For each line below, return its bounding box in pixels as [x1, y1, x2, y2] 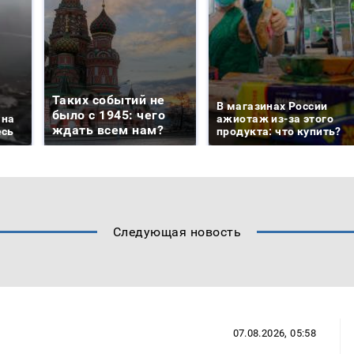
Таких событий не [52, 92, 165, 108]
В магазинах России [217, 100, 328, 113]
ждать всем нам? [52, 122, 164, 138]
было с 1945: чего [52, 107, 166, 123]
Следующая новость [112, 224, 242, 240]
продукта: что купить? [217, 125, 341, 138]
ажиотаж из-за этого [217, 112, 333, 126]
